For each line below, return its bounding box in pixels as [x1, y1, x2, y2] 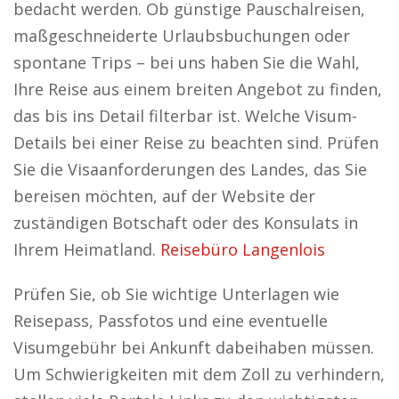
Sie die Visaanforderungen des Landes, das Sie [13, 159, 367, 180]
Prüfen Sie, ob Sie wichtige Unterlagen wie [13, 283, 339, 305]
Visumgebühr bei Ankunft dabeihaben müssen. [13, 337, 374, 358]
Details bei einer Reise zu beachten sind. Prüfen [13, 132, 379, 153]
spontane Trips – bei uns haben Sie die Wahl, [13, 52, 360, 73]
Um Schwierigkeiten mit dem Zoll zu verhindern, [13, 363, 385, 385]
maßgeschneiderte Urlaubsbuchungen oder [13, 25, 350, 46]
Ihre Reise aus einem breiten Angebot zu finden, [13, 78, 382, 100]
